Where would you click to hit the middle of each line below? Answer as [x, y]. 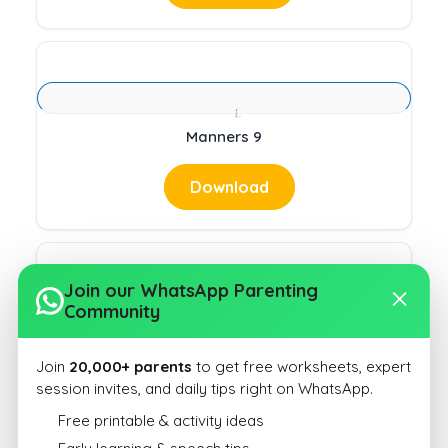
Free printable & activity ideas [160, 420]
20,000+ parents [130, 366]
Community [111, 311]
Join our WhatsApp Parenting [190, 290]
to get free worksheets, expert [301, 366]
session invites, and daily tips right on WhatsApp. [204, 388]
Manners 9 [224, 136]
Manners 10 [224, 337]
